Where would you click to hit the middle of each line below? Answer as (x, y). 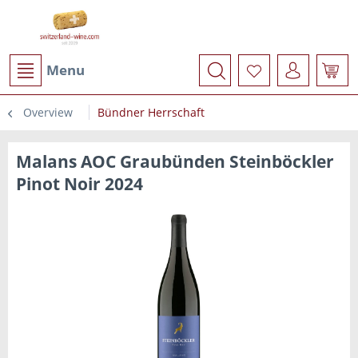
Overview (48, 112)
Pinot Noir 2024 (80, 184)
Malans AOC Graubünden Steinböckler (175, 161)
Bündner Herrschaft (151, 112)
